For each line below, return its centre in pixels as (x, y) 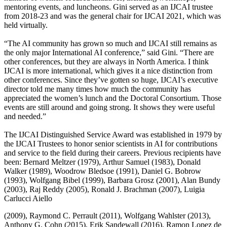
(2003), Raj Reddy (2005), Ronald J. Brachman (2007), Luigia (104, 190)
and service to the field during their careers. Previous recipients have (112, 153)
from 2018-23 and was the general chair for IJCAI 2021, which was (112, 16)
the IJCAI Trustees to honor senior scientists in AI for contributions (111, 144)
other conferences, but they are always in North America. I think (106, 62)
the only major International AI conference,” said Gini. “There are (109, 53)
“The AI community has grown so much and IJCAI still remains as (110, 44)
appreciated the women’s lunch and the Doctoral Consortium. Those (113, 98)
